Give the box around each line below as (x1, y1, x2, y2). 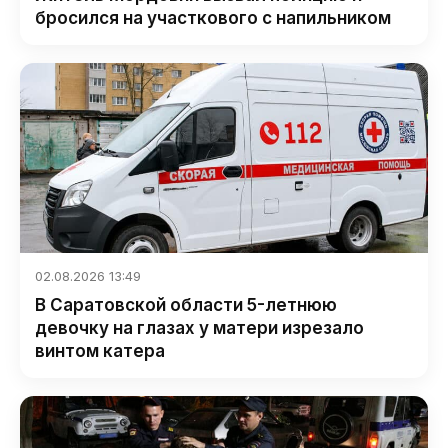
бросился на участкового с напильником (35, 8, 391, 28)
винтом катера (35, 341, 165, 361)
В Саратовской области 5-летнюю (35, 295, 337, 315)
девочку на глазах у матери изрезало (35, 318, 364, 338)
